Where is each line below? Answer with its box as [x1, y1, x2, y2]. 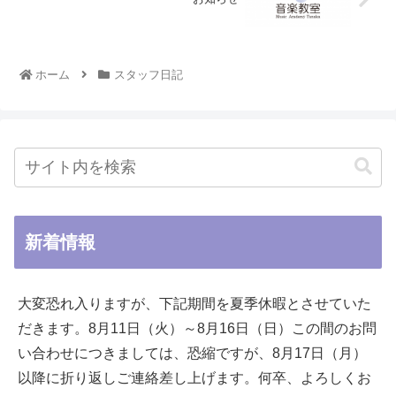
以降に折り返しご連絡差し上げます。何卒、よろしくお [18, 369, 371, 385]
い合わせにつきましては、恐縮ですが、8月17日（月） [18, 345, 367, 361]
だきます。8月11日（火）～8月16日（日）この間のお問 [18, 320, 377, 336]
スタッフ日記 [113, 67, 183, 81]
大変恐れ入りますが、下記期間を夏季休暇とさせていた [18, 295, 371, 311]
